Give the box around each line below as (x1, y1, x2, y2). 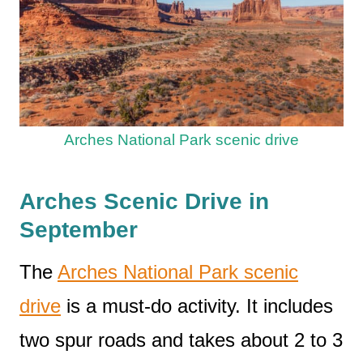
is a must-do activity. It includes (61, 295, 333, 318)
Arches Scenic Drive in (19, 189, 269, 215)
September (19, 217, 138, 243)
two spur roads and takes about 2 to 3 (19, 329, 343, 352)
